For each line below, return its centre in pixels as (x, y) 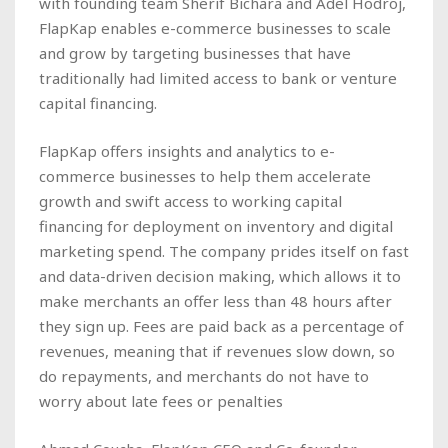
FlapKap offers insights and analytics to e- (187, 150)
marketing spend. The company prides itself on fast (224, 250)
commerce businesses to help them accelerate (205, 175)
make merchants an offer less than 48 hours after (215, 300)
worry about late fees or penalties (163, 400)
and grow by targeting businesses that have (195, 52)
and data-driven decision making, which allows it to (220, 275)
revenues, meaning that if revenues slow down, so (217, 350)
